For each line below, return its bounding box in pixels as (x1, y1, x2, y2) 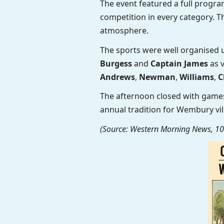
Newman (138, 71, 175, 82)
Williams (179, 71, 214, 82)
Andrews (99, 71, 135, 82)
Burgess (99, 57, 132, 69)
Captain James (150, 57, 208, 69)
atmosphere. (99, 25, 148, 36)
